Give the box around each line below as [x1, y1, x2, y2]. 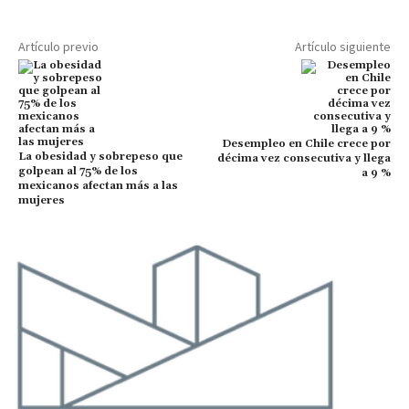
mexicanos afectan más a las [18, 178, 178, 193]
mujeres [18, 193, 65, 207]
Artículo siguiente [294, 37, 391, 55]
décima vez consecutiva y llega [216, 151, 391, 165]
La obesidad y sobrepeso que [18, 149, 183, 163]
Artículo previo [18, 37, 99, 55]
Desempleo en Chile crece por [221, 136, 391, 151]
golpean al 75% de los [18, 163, 138, 178]
